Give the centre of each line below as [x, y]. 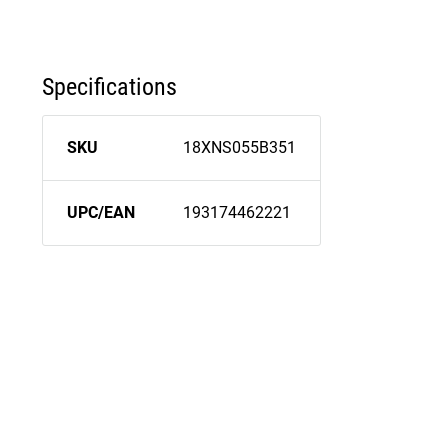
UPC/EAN [101, 213]
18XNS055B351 [239, 148]
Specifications [109, 87]
